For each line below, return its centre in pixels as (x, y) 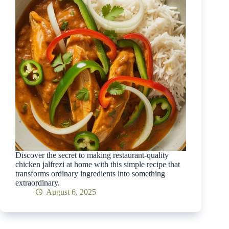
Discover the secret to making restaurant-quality (92, 155)
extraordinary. (38, 182)
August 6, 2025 (71, 192)
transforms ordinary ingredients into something (90, 173)
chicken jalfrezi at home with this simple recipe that (98, 164)
